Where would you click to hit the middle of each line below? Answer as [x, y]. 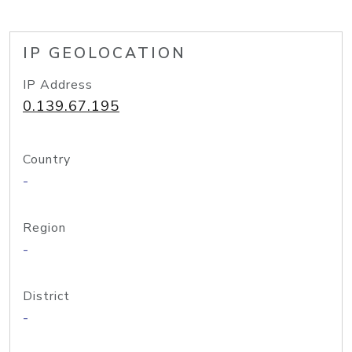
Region [44, 228]
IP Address [58, 85]
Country [47, 159]
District [46, 296]
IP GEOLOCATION [104, 53]
